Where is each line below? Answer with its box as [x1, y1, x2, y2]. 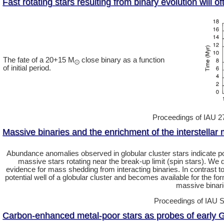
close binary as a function [79, 56, 164, 64]
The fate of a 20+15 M [3, 56, 74, 64]
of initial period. [3, 64, 51, 72]
